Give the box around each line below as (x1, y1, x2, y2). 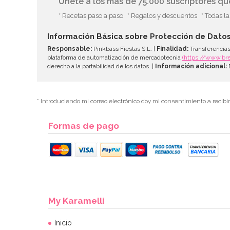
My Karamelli (48, 195, 104, 206)
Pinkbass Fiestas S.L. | (92, 45, 157, 52)
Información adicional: (155, 62, 227, 70)
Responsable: (47, 45, 92, 52)
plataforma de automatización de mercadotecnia (47, 53, 182, 61)
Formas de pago (48, 120, 119, 131)
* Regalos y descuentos (127, 11, 197, 20)
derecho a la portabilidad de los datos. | (47, 62, 155, 70)
